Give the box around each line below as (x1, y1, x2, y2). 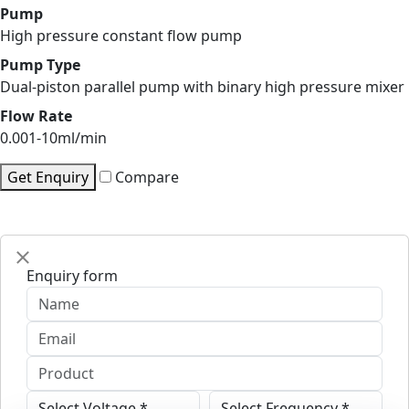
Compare (111, 167, 179, 188)
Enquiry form (26, 266, 118, 287)
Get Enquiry (7, 167, 89, 188)
